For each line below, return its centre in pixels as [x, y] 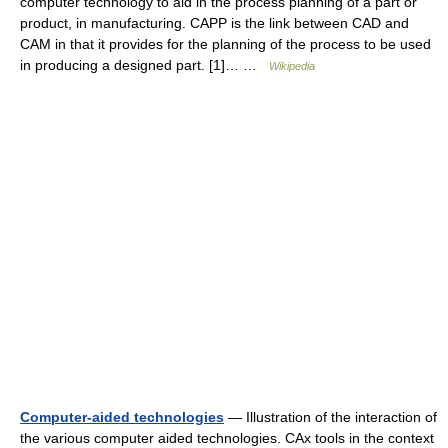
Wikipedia [292, 65]
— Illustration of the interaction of [330, 416]
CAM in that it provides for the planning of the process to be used [225, 43]
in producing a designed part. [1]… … [144, 64]
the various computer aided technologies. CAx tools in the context [227, 437]
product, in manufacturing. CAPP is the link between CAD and [214, 22]
